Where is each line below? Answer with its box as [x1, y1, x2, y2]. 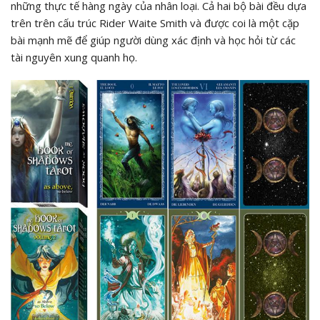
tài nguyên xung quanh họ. [11, 50, 137, 65]
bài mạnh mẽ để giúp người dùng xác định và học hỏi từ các [11, 33, 296, 48]
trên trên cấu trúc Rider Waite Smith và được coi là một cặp [11, 16, 299, 31]
